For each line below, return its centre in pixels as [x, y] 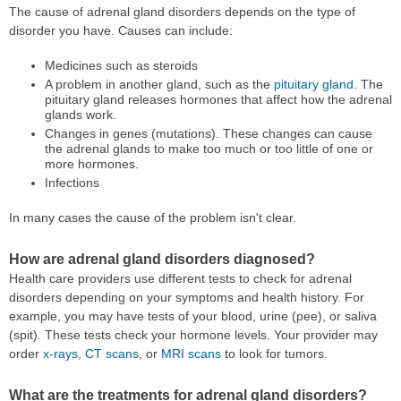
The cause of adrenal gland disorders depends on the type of [182, 11]
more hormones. [91, 163]
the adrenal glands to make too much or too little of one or [209, 148]
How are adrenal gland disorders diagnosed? [162, 260]
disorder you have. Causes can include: [121, 30]
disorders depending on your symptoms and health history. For [187, 298]
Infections [72, 182]
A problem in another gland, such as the [159, 84]
